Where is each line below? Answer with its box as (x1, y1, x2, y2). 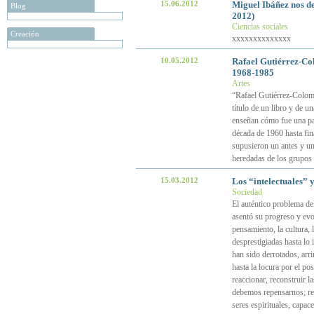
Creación (11, 29, 39, 38)
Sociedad (231, 187, 262, 197)
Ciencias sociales (231, 22, 288, 32)
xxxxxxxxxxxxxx (231, 34, 291, 43)
